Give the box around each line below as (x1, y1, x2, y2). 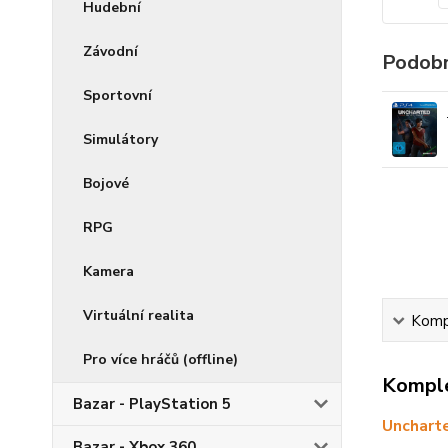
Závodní (83, 42, 138, 61)
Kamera (83, 262, 134, 281)
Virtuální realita (83, 306, 194, 325)
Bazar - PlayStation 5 (73, 394, 231, 414)
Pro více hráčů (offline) (83, 350, 238, 369)
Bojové (83, 174, 129, 193)
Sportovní (83, 86, 152, 105)
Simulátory (83, 130, 158, 149)
